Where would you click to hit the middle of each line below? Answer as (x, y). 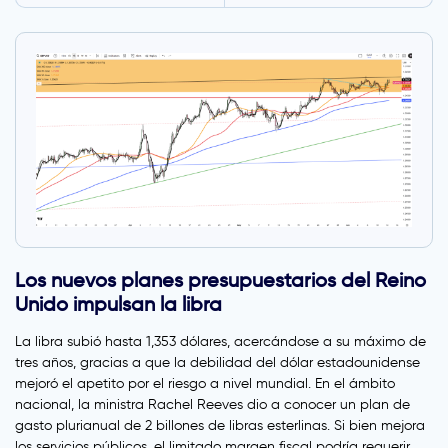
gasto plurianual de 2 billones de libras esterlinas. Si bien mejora (220, 426)
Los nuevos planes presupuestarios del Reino (220, 280)
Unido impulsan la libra (118, 304)
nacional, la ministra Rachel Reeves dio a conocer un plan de (212, 405)
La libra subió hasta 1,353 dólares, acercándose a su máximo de (220, 342)
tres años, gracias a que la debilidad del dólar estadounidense (217, 363)
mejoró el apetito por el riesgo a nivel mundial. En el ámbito (205, 384)
